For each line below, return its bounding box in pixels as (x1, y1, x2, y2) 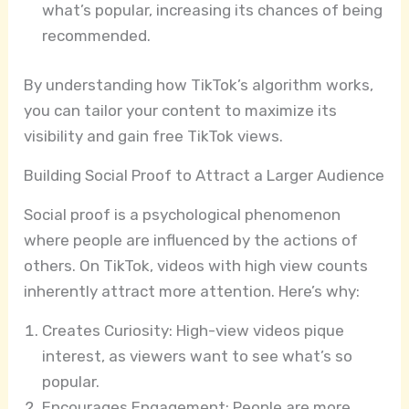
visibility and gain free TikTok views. (24, 126, 284, 145)
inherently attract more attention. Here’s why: (24, 281, 361, 300)
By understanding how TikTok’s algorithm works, (24, 75, 374, 94)
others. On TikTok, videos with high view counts (24, 256, 369, 275)
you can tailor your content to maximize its (24, 100, 338, 120)
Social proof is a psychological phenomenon (24, 204, 341, 224)
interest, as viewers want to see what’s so (42, 346, 353, 365)
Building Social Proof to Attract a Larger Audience (24, 165, 385, 184)
